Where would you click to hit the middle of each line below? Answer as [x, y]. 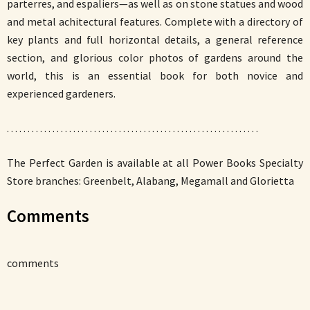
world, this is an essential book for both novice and [155, 75]
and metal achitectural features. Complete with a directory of [155, 21]
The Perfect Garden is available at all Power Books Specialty [155, 163]
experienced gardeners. [61, 93]
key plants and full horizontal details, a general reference [155, 39]
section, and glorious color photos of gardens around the [155, 57]
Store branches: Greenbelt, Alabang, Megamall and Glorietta [151, 181]
